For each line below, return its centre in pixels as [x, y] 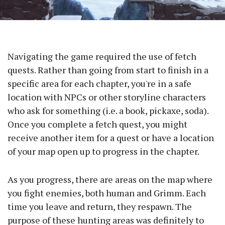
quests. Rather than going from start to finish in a [108, 70]
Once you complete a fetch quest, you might [97, 124]
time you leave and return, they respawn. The [100, 207]
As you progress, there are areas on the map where [110, 180]
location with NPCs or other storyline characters [107, 97]
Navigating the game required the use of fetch [102, 57]
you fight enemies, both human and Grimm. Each [107, 193]
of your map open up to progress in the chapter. [104, 151]
